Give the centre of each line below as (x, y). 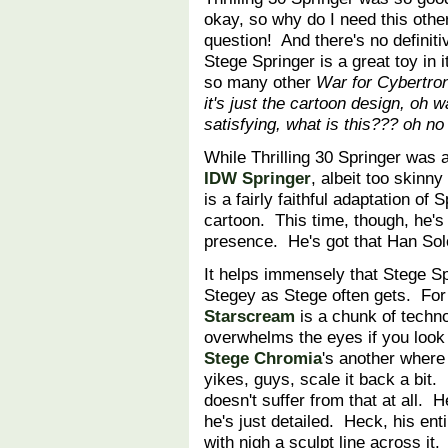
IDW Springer (257, 178)
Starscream (249, 316)
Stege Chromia (263, 358)
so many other (260, 82)
